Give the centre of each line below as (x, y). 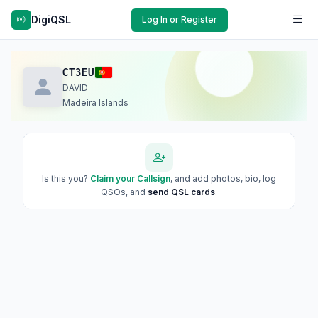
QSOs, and (124, 192)
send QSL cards (181, 192)
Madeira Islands (95, 103)
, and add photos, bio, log (223, 179)
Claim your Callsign (130, 179)
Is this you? (66, 179)
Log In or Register (180, 19)
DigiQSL (51, 19)
